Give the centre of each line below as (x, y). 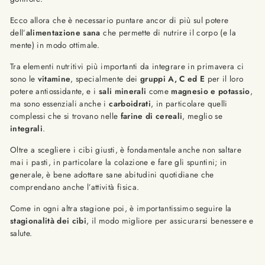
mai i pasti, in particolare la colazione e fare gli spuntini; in (119, 162)
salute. (21, 233)
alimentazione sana (64, 33)
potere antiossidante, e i (54, 91)
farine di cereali (151, 116)
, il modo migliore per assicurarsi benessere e (170, 221)
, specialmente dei (104, 79)
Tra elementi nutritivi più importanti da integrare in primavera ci (127, 66)
